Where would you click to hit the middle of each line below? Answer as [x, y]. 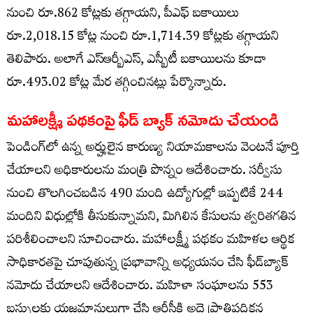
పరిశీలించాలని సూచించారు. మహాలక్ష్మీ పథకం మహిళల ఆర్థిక [151, 241]
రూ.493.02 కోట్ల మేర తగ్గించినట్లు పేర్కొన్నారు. [117, 84]
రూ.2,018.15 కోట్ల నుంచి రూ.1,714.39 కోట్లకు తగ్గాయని [143, 38]
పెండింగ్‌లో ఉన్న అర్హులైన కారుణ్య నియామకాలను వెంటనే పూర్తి [153, 149]
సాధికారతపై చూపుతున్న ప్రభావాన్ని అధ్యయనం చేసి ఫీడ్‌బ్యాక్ [148, 264]
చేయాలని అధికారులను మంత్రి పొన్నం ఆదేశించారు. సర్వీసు [145, 172]
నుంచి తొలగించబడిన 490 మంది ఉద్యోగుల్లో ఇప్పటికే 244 [145, 195]
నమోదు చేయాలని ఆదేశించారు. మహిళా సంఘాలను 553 [140, 287]
